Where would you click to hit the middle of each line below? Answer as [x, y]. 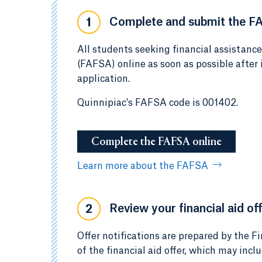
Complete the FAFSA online [156, 142]
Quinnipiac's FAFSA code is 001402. [158, 103]
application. [105, 79]
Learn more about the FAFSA [143, 166]
